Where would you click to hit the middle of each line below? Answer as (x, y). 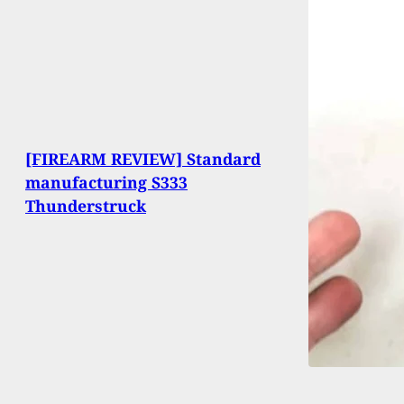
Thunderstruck (86, 206)
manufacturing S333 (106, 183)
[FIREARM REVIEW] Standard (143, 159)
